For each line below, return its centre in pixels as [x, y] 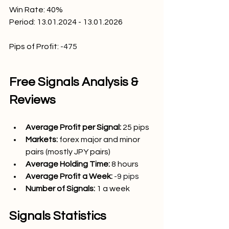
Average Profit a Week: [69, 176]
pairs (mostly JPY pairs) [68, 152]
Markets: [42, 139]
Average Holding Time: [68, 164]
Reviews [32, 100]
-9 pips [127, 176]
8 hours [125, 164]
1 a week [114, 188]
